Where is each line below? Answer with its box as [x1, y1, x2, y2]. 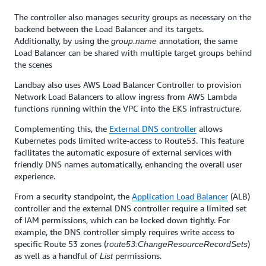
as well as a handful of [14, 251, 100, 261]
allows [197, 123, 223, 134]
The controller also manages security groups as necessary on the [14, 12, 251, 23]
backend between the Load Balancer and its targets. [14, 24, 204, 34]
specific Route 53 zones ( [14, 239, 106, 249]
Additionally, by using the [14, 36, 111, 46]
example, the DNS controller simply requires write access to [14, 227, 235, 237]
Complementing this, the [14, 123, 109, 134]
